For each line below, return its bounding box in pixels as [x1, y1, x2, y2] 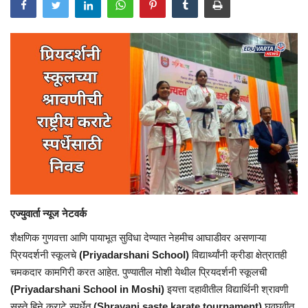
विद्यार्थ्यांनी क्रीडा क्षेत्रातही [192, 248, 287, 261]
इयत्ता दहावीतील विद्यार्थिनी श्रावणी [164, 283, 288, 295]
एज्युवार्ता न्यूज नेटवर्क [10, 207, 89, 219]
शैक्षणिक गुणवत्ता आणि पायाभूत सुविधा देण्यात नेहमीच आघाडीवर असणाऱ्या [10, 231, 266, 243]
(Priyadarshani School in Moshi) [10, 283, 164, 295]
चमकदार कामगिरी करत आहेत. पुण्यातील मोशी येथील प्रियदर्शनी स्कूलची [10, 265, 267, 278]
